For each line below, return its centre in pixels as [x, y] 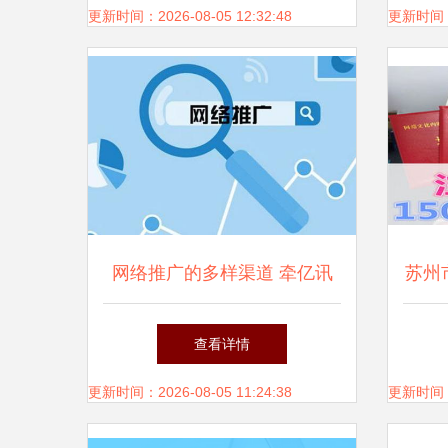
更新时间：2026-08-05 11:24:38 [190, 392]
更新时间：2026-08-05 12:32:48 [190, 16]
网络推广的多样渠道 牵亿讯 [222, 273]
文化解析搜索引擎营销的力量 [222, 333]
